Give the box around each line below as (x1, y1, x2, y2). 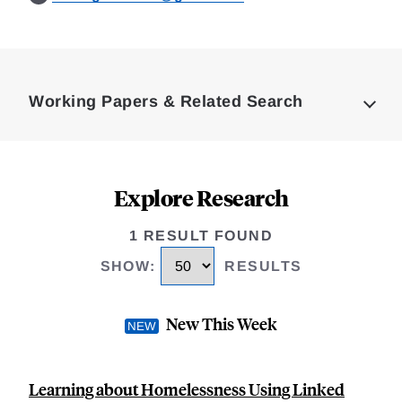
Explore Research (113, 183, 289, 212)
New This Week (166, 312, 277, 336)
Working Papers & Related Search (29, 92, 303, 110)
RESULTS (224, 258, 302, 275)
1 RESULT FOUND (128, 228, 274, 243)
